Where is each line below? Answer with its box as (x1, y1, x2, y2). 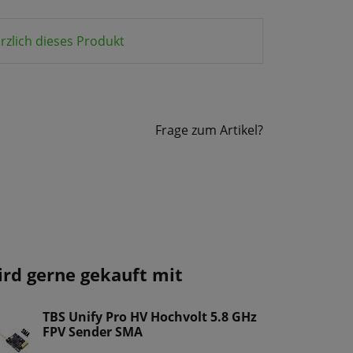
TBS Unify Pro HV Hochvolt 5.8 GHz (43, 308, 257, 326)
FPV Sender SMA (43, 323, 143, 341)
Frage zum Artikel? (155, 121, 263, 139)
